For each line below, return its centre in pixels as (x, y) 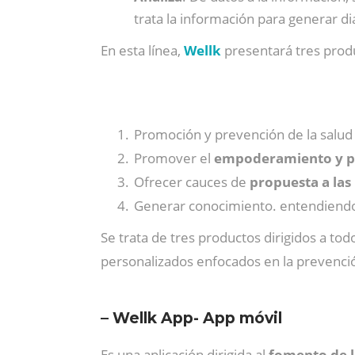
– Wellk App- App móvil (191, 318)
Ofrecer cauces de (190, 182)
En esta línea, (142, 50)
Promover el (174, 158)
